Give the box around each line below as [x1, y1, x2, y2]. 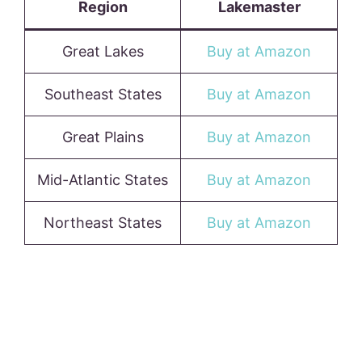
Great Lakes [61, 43, 144, 61]
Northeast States [44, 214, 162, 232]
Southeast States [44, 86, 162, 103]
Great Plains [61, 128, 144, 146]
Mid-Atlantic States [37, 171, 168, 189]
